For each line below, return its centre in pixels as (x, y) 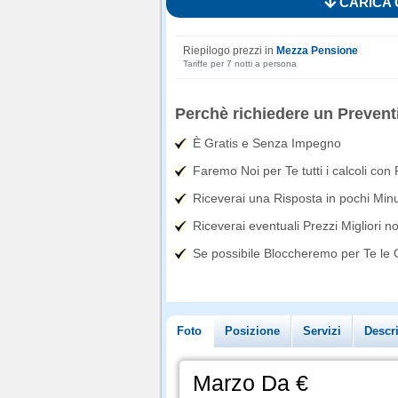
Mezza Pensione (317, 51)
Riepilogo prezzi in (230, 51)
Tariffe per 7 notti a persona (240, 64)
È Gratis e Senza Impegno (267, 143)
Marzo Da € (251, 383)
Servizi (322, 331)
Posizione (252, 331)
